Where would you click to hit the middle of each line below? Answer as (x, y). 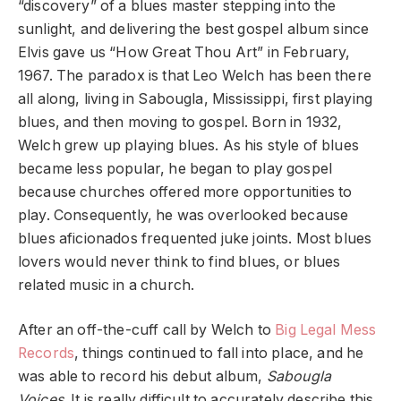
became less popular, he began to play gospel (175, 168)
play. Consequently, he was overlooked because (183, 215)
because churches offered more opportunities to (185, 192)
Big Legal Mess (326, 330)
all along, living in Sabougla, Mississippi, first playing (196, 98)
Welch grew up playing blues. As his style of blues (188, 145)
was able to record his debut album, (142, 377)
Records (47, 354)
